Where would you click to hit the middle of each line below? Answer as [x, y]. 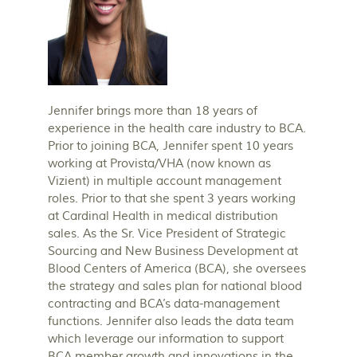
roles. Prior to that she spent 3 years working [172, 198]
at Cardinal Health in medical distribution [163, 216]
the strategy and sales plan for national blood [175, 286]
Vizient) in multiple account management [165, 181]
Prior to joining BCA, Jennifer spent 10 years [171, 146]
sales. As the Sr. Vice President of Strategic [167, 233]
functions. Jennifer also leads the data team [171, 321]
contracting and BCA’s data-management [164, 304]
